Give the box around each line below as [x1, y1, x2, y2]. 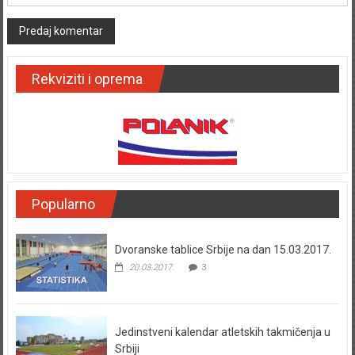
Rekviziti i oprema [31, 71, 143, 88]
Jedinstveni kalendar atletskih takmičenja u [114, 326, 330, 339]
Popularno [31, 196, 95, 213]
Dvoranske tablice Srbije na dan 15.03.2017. [114, 243, 331, 257]
